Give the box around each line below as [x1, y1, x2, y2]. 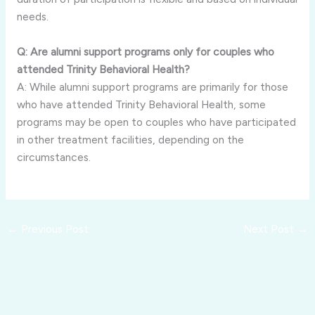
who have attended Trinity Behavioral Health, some [16, 97, 266, 111]
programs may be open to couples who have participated [16, 115, 296, 129]
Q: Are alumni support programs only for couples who [16, 44, 274, 58]
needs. [16, 9, 49, 23]
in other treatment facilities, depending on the [16, 132, 244, 146]
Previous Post [18, 221, 89, 236]
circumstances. [16, 150, 91, 164]
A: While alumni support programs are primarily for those [16, 79, 288, 94]
